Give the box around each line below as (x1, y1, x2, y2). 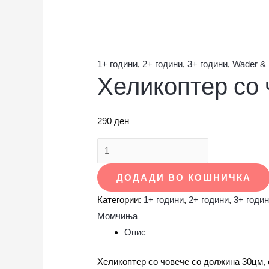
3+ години (187, 59, 228, 70)
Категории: (97, 194, 144, 205)
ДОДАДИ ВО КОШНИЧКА (116, 172, 251, 183)
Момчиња (97, 210, 138, 221)
